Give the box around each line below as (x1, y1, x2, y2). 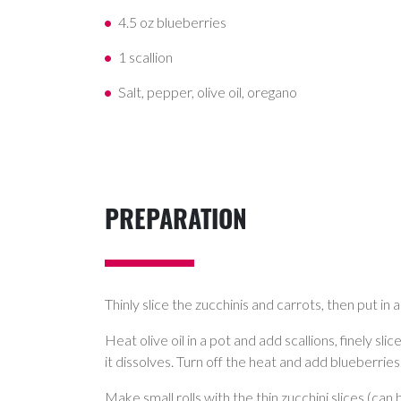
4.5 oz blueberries (118, 13, 226, 30)
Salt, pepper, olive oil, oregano (118, 82, 297, 100)
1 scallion (118, 47, 173, 65)
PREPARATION (105, 199, 247, 236)
